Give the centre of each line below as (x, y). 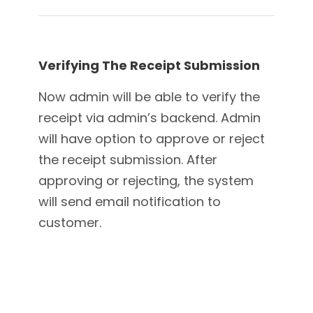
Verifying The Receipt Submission (149, 66)
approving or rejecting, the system (146, 181)
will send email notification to (130, 202)
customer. (70, 223)
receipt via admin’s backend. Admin (150, 118)
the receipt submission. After (128, 160)
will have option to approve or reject (152, 139)
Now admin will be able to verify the (149, 97)
